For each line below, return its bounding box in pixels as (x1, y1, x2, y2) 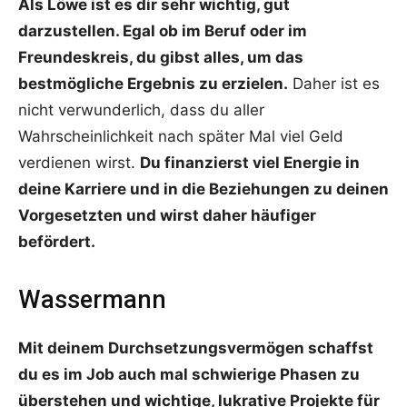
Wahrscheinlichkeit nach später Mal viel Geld (18, 127, 343, 146)
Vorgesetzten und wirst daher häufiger (18, 206, 316, 225)
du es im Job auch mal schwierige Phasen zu (18, 365, 360, 384)
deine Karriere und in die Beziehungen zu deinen (18, 180, 389, 199)
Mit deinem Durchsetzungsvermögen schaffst (18, 339, 373, 358)
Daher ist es (288, 74, 380, 94)
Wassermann (18, 285, 166, 315)
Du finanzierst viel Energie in (140, 154, 360, 173)
